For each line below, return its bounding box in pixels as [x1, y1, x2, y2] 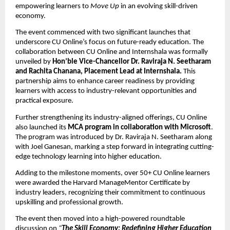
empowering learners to [15, 3, 90, 10]
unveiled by [15, 58, 52, 66]
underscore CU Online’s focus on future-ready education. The [15, 39, 204, 47]
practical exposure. [15, 97, 73, 105]
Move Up [90, 3, 119, 10]
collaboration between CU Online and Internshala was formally [15, 48, 208, 56]
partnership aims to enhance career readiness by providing [15, 78, 195, 86]
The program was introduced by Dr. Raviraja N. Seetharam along [15, 133, 212, 141]
